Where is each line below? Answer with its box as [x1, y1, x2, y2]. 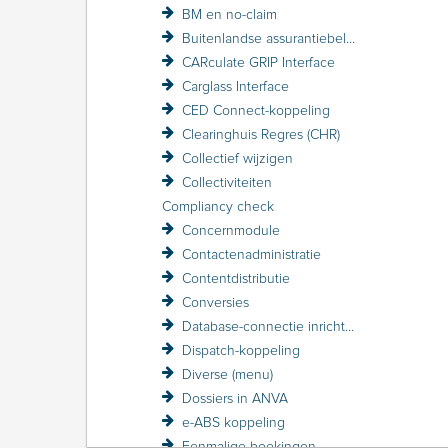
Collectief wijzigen [182, 151, 293, 166]
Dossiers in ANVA [182, 391, 288, 406]
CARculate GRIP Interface [182, 55, 335, 70]
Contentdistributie [182, 271, 290, 286]
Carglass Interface [182, 79, 289, 94]
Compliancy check [162, 199, 274, 214]
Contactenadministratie [182, 247, 321, 262]
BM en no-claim [182, 7, 277, 22]
